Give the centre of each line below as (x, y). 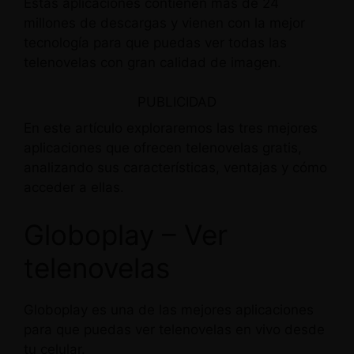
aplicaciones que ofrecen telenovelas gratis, (163, 148)
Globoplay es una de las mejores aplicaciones (169, 309)
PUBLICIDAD (177, 102)
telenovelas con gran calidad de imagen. (153, 62)
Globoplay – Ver (126, 234)
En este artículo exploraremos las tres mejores (171, 128)
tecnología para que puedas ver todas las (155, 42)
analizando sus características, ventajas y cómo (175, 168)
